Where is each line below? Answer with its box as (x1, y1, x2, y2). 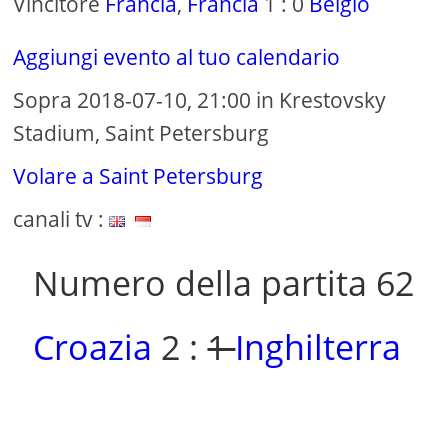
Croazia (33, 324, 153, 371)
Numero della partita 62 (33, 260, 415, 307)
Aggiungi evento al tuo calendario (13, 43, 341, 72)
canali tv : (13, 205, 110, 234)
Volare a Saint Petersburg (13, 162, 264, 191)
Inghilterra (235, 324, 402, 371)
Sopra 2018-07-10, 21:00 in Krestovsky (13, 86, 387, 115)
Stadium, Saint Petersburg (13, 119, 270, 148)
